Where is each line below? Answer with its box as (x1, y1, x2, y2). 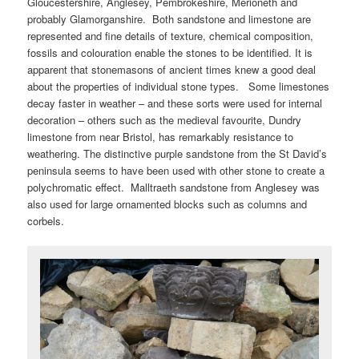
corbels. (27, 212, 65, 228)
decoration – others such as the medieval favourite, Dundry (27, 111, 302, 127)
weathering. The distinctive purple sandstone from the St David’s (27, 145, 328, 161)
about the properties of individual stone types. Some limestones (27, 78, 330, 94)
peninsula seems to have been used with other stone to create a (27, 162, 325, 178)
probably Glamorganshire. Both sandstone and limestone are (27, 10, 312, 26)
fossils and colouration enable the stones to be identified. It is (27, 44, 313, 60)
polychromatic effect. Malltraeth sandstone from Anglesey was (27, 179, 321, 195)
